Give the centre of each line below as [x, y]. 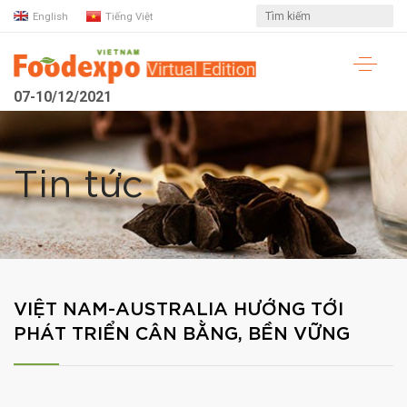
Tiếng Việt [129, 16]
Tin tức [79, 186]
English [50, 16]
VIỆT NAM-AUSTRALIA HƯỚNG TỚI [179, 310]
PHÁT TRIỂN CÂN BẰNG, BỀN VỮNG [182, 335]
